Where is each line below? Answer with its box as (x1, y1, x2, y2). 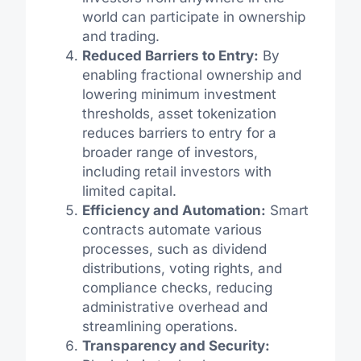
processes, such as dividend (81, 240, 267, 257)
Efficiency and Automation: (81, 201, 266, 218)
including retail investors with (81, 163, 272, 180)
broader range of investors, (81, 143, 258, 160)
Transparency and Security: (81, 337, 270, 354)
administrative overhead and (81, 298, 268, 315)
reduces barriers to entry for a (81, 124, 276, 141)
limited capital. (81, 182, 176, 199)
